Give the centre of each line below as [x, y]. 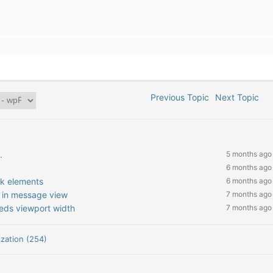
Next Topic [240, 97]
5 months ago [249, 154]
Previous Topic [178, 97]
